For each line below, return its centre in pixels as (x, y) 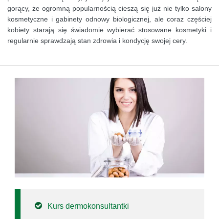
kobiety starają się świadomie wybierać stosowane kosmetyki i (109, 30)
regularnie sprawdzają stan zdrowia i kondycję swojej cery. (97, 41)
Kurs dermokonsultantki (88, 206)
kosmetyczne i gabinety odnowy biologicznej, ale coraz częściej (109, 19)
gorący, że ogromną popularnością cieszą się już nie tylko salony (109, 9)
